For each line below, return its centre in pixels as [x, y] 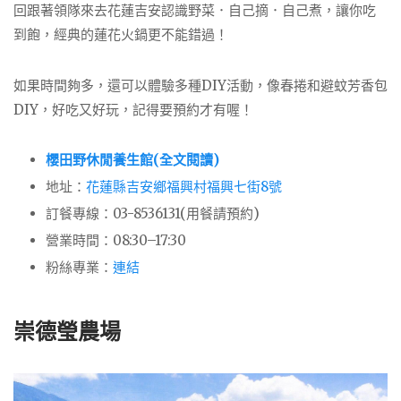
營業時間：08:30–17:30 [116, 241]
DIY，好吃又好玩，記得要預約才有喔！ [133, 109]
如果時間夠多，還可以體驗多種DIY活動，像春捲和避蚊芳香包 [200, 85]
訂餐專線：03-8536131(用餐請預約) [153, 214]
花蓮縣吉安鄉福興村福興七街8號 [184, 187]
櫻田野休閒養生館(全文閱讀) [132, 160]
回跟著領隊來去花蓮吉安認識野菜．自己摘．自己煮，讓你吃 [195, 11]
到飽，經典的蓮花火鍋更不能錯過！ [121, 35]
